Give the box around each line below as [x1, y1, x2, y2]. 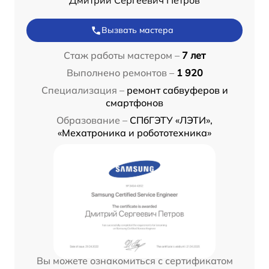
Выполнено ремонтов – [66, 67, 174, 79]
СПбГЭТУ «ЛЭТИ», [130, 114, 213, 127]
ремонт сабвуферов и [126, 84, 228, 97]
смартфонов [106, 97, 163, 109]
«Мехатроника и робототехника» [58, 127, 211, 139]
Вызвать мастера [101, 25, 174, 36]
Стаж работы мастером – [64, 49, 180, 62]
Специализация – [41, 84, 124, 97]
